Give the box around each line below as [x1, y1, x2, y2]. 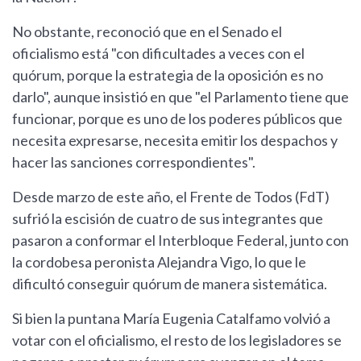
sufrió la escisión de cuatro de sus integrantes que [12, 210, 323, 228]
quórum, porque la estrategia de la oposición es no [12, 66, 323, 85]
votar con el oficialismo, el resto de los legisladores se [12, 331, 342, 350]
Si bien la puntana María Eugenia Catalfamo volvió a [12, 309, 330, 328]
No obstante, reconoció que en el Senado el [12, 23, 282, 41]
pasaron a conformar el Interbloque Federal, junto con [12, 231, 349, 250]
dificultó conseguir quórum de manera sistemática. [12, 275, 327, 293]
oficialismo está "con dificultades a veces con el [12, 44, 305, 63]
